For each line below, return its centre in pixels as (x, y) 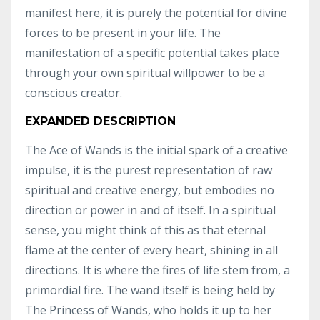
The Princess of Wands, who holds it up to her (148, 310)
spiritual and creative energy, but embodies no (150, 190)
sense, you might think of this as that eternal (145, 230)
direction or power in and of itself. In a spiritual (150, 210)
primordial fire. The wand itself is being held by (150, 290)
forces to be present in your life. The (123, 33)
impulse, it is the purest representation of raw (149, 170)
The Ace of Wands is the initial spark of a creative (156, 150)
